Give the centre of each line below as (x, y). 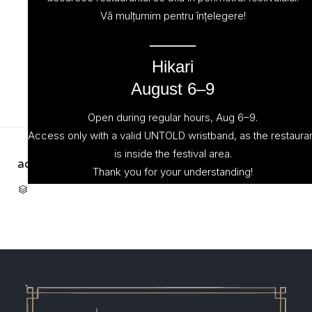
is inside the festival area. (173, 153)
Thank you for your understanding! (173, 171)
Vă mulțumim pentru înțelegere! (173, 15)
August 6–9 (173, 88)
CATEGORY (47, 188)
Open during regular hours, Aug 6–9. (173, 117)
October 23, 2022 (106, 164)
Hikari (173, 66)
